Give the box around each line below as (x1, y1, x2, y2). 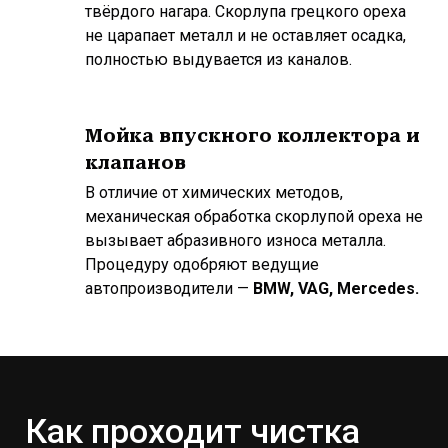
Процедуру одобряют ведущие (85, 255, 319, 274)
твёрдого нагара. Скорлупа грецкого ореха (85, 2, 406, 21)
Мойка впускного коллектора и (85, 125, 420, 146)
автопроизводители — (85, 279, 253, 298)
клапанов (85, 152, 186, 173)
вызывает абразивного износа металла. (85, 231, 386, 250)
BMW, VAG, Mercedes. (253, 279, 419, 298)
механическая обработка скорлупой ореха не (85, 207, 423, 226)
